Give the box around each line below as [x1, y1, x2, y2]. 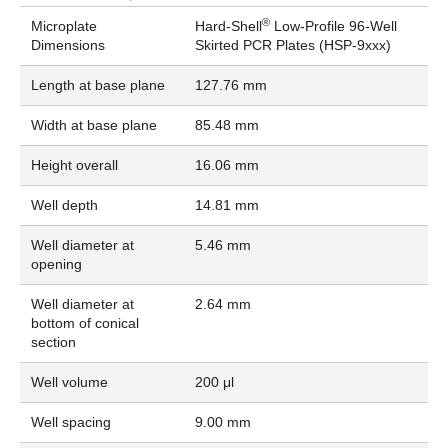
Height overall [30, 157, 118, 174]
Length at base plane [30, 77, 165, 94]
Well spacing [30, 414, 111, 431]
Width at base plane [30, 117, 157, 134]
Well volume [30, 374, 108, 391]
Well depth [30, 197, 98, 214]
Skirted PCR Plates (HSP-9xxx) [194, 37, 391, 54]
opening [30, 256, 82, 273]
